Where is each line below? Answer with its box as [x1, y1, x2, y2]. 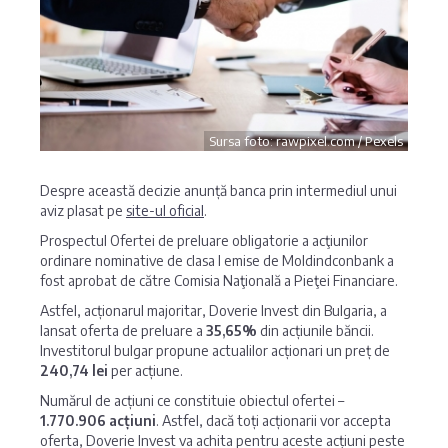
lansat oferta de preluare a [40, 322, 206, 339]
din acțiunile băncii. [257, 322, 374, 339]
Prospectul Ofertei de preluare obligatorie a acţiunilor [40, 232, 368, 249]
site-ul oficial [126, 202, 204, 219]
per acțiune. [108, 362, 183, 379]
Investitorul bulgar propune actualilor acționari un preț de [40, 342, 390, 359]
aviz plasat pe [40, 202, 126, 219]
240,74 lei [40, 362, 108, 379]
